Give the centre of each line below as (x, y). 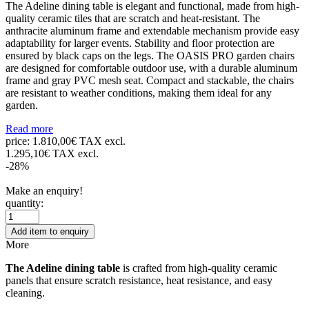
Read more (29, 128)
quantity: (24, 203)
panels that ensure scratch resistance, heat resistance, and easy (139, 280)
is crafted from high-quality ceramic (199, 268)
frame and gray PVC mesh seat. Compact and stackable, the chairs (150, 80)
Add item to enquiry (50, 231)
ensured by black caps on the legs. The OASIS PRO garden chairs (150, 55)
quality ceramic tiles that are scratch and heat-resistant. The (133, 18)
